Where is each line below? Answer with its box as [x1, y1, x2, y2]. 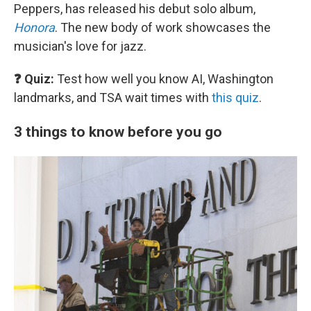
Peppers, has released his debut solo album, [14, 1, 255, 16]
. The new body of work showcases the [55, 20, 271, 35]
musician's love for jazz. [14, 39, 146, 53]
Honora [14, 20, 55, 35]
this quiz [212, 90, 259, 105]
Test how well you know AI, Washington [54, 72, 274, 86]
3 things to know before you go [14, 123, 222, 140]
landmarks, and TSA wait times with [14, 90, 212, 105]
